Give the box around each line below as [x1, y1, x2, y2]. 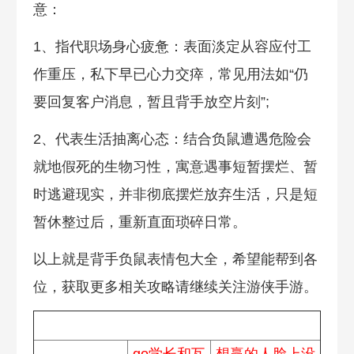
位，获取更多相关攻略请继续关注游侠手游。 [32, 278, 318, 295]
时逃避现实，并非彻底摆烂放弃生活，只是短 [32, 186, 318, 202]
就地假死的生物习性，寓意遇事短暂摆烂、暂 [32, 158, 318, 175]
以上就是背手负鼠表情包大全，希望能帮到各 [32, 250, 318, 267]
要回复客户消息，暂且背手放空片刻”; [32, 93, 269, 110]
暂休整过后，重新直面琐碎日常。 [32, 213, 247, 230]
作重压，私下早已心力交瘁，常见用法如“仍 [32, 66, 308, 82]
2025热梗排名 [142, 318, 212, 332]
